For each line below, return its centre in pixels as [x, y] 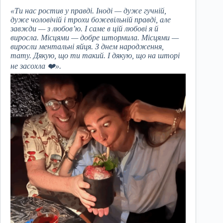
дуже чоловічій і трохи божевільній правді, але [91, 20]
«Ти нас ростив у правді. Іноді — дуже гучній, [88, 11]
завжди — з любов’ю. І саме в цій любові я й [84, 29]
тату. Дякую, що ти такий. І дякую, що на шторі [95, 56]
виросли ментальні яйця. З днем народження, [87, 47]
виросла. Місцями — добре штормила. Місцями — [95, 38]
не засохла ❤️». [36, 66]
